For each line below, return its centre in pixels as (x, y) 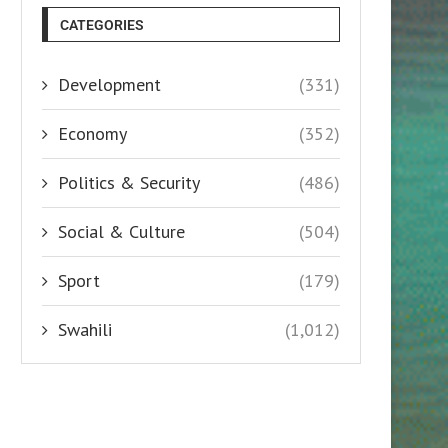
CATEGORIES (102, 24)
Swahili (85, 329)
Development (109, 84)
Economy (92, 133)
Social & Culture (121, 231)
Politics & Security (129, 182)
